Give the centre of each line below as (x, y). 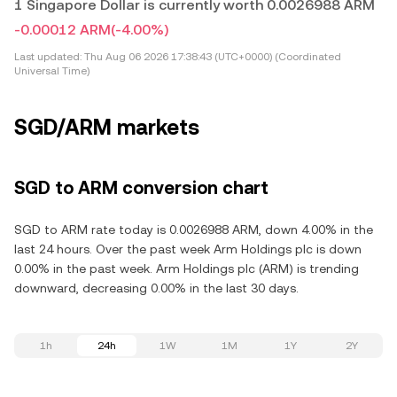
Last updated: (48, 57)
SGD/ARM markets (107, 128)
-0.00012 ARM (62, 30)
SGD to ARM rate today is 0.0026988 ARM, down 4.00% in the (194, 230)
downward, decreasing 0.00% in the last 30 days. (156, 288)
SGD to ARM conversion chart (141, 188)
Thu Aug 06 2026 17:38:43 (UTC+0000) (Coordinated (211, 57)
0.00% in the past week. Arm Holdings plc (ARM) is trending (187, 269)
